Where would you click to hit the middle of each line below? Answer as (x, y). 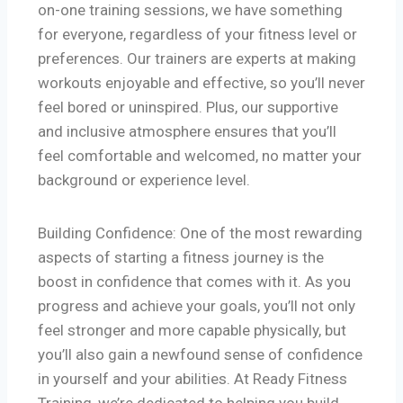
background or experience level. (144, 180)
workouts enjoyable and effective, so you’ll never (201, 83)
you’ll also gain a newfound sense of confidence (200, 355)
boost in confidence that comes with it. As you (194, 282)
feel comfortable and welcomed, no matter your (200, 156)
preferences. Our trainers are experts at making (197, 59)
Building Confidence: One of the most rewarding (200, 233)
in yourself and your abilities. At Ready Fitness (193, 379)
